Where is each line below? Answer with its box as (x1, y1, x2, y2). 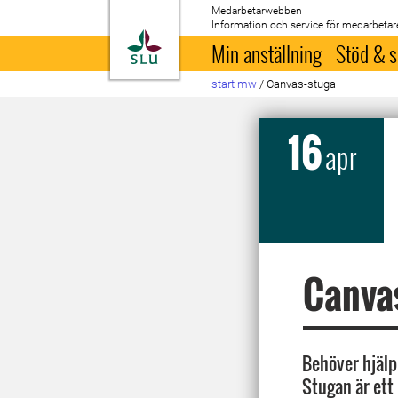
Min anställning (211, 37, 322, 69)
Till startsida (161, 30, 251, 48)
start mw (211, 77, 258, 91)
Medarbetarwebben (211, 4, 303, 17)
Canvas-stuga (267, 77, 337, 91)
